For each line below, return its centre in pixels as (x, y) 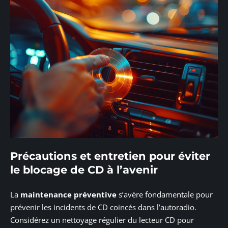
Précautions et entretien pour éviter (110, 156)
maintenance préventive (68, 194)
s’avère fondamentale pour (165, 194)
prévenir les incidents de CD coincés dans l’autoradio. (103, 207)
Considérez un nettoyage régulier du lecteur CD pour (102, 220)
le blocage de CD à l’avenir (84, 170)
